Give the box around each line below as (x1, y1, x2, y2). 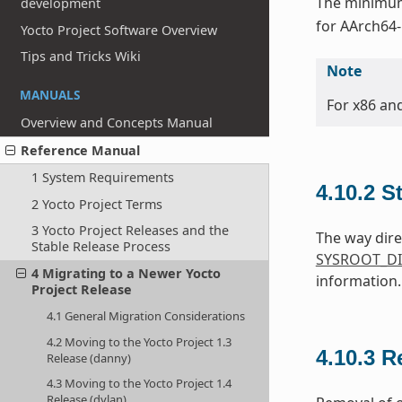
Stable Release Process (31, 238, 170, 256)
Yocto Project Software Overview (21, 21, 218, 39)
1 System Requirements (31, 169, 174, 187)
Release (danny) (47, 349, 132, 366)
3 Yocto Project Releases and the (31, 222, 229, 240)
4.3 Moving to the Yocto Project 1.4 (47, 375, 232, 391)
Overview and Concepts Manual (21, 113, 214, 131)
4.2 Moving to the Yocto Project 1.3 (47, 333, 232, 350)
